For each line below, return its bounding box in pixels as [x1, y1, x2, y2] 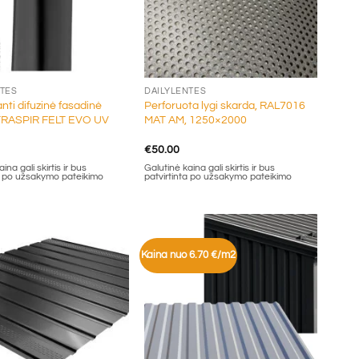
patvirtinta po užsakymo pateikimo [144, 172, 292, 182]
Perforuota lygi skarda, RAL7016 [144, 99, 306, 111]
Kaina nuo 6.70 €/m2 [140, 250, 236, 261]
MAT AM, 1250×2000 [144, 113, 248, 126]
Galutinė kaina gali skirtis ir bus [144, 163, 276, 173]
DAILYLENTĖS [144, 86, 207, 95]
